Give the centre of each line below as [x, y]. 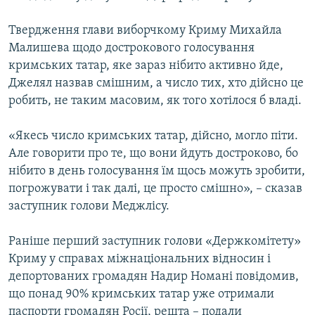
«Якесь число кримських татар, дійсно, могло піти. [153, 136]
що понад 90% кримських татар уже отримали [141, 295]
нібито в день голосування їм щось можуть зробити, [157, 172]
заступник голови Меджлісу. [89, 207]
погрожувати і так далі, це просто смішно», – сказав [155, 189]
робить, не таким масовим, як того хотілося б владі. [155, 101]
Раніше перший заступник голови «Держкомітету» [155, 242]
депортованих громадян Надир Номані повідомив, [154, 277]
